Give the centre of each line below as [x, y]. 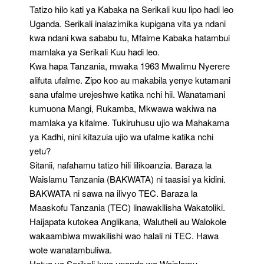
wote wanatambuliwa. [71, 250]
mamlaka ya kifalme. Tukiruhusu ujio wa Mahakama [129, 122]
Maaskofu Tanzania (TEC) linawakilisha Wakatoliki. [127, 207]
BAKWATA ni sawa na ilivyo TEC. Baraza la [113, 193]
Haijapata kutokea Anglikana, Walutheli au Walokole [128, 221]
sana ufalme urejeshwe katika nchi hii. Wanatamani [127, 94]
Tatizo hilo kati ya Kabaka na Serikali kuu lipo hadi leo [131, 9]
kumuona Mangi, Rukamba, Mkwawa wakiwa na [123, 108]
